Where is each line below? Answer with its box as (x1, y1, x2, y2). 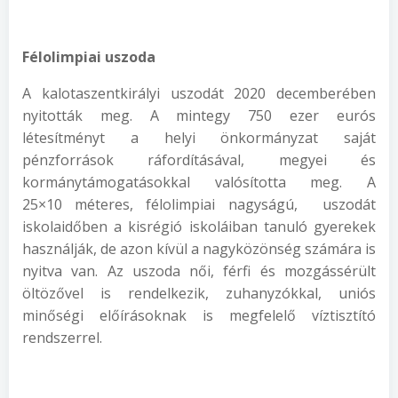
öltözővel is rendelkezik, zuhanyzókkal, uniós (22, 283, 376, 303)
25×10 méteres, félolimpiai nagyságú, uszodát (22, 195, 376, 214)
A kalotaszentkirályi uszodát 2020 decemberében (22, 84, 376, 103)
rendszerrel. (22, 328, 102, 347)
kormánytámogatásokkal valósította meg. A (22, 172, 376, 192)
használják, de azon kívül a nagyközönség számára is (22, 239, 376, 259)
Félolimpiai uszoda (22, 47, 155, 67)
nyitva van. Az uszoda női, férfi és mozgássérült (22, 261, 376, 281)
